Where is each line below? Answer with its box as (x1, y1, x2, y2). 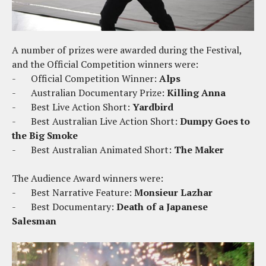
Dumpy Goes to (180, 114, 250, 128)
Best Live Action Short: (31, 100, 132, 113)
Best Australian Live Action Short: (31, 114, 180, 128)
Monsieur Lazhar (134, 185, 213, 199)
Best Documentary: (31, 199, 116, 213)
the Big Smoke (12, 128, 78, 142)
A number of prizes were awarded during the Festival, (12, 43, 242, 56)
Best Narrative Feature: (31, 185, 134, 199)
